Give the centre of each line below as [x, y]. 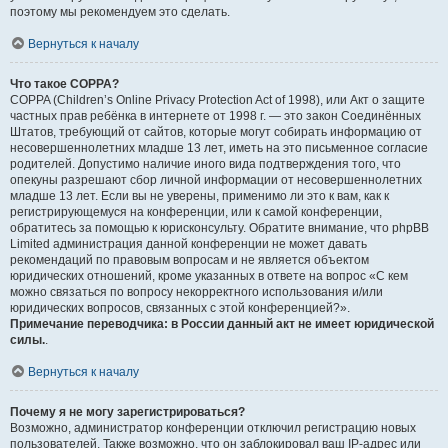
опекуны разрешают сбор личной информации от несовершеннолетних [216, 180]
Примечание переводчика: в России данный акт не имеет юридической [222, 324]
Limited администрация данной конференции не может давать [188, 244]
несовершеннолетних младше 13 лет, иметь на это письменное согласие [219, 148]
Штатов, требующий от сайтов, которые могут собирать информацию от [216, 132]
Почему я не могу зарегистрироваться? [127, 412]
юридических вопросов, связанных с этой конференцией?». [180, 308]
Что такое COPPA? [64, 84]
